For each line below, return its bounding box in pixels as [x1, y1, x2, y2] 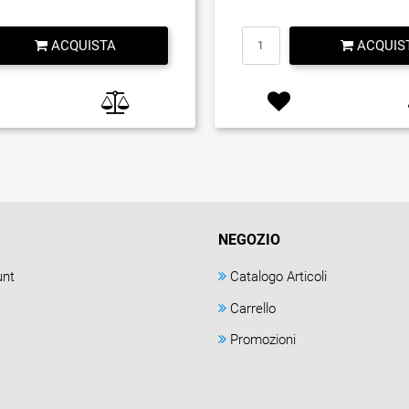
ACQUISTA [50, 37, 116, 54]
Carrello [230, 299, 276, 317]
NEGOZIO [218, 230, 280, 248]
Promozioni [230, 331, 296, 349]
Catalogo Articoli [230, 268, 327, 286]
